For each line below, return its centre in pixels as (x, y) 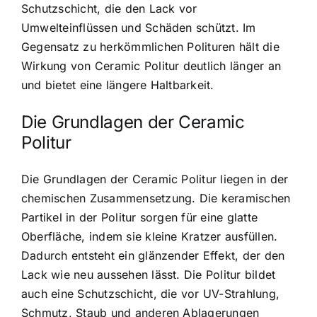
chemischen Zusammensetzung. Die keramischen (156, 198)
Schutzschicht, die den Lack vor (109, 9)
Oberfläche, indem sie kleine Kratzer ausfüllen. (150, 237)
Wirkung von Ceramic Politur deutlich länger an (151, 66)
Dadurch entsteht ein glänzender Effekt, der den (153, 256)
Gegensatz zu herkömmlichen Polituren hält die (150, 47)
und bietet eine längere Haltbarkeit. (118, 85)
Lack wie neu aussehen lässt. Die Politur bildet (149, 275)
